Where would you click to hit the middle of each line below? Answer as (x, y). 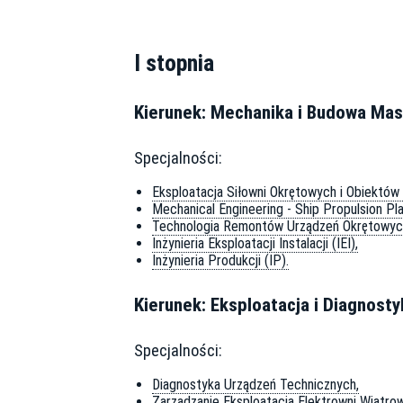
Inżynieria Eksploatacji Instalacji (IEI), (255, 243)
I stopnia (174, 63)
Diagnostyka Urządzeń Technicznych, (255, 384)
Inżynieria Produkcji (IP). (220, 260)
